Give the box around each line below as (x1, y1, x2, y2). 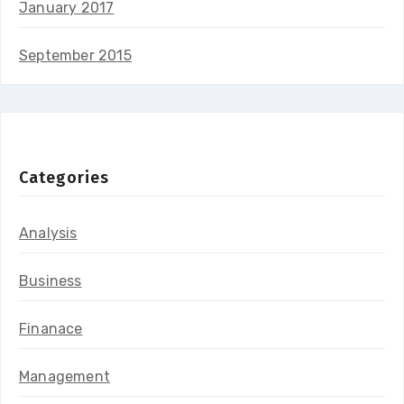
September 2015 (19, 46, 132, 64)
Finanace (19, 319, 83, 337)
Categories (19, 167, 109, 188)
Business (19, 271, 82, 289)
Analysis (19, 224, 78, 242)
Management (19, 367, 110, 385)
